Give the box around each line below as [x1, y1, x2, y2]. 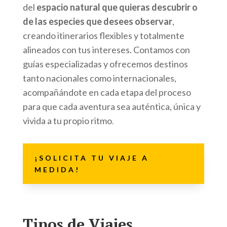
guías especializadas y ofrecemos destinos [22, 58, 188, 69]
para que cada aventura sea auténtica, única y [22, 100, 201, 112]
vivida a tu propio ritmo [22, 115, 112, 126]
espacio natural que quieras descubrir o [36, 1, 198, 13]
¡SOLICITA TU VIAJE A [34, 153, 149, 162]
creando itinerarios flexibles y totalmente [22, 29, 184, 41]
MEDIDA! [34, 165, 80, 174]
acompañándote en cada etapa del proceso [22, 86, 191, 98]
